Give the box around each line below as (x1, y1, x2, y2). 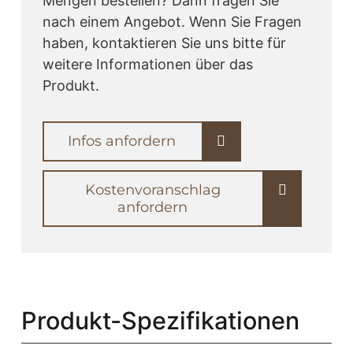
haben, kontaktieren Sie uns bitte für (43, 34, 286, 51)
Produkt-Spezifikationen (21, 305, 299, 335)
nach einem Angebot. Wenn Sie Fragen (43, 13, 302, 30)
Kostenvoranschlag (84, 180, 221, 199)
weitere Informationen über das (43, 55, 253, 72)
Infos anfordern (68, 132, 176, 150)
